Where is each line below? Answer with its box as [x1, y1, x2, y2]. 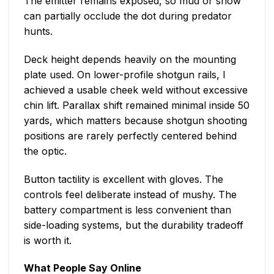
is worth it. [24, 234, 72, 246]
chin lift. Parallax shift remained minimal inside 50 [24, 98, 250, 111]
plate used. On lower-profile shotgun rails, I [24, 68, 226, 81]
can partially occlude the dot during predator [24, 9, 232, 22]
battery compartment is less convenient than [24, 203, 231, 216]
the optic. [24, 144, 67, 157]
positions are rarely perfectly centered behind [24, 129, 237, 142]
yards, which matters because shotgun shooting [24, 114, 247, 127]
